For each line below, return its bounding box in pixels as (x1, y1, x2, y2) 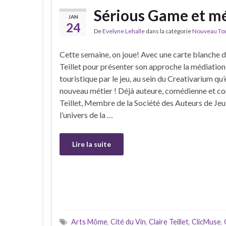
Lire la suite (72, 140, 111, 149)
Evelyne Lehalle (102, 27, 145, 35)
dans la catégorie (145, 27, 192, 35)
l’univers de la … (60, 110, 113, 120)
